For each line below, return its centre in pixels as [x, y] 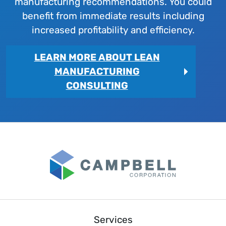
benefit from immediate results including [113, 16]
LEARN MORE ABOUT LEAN [97, 57]
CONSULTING [97, 86]
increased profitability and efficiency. [113, 30]
